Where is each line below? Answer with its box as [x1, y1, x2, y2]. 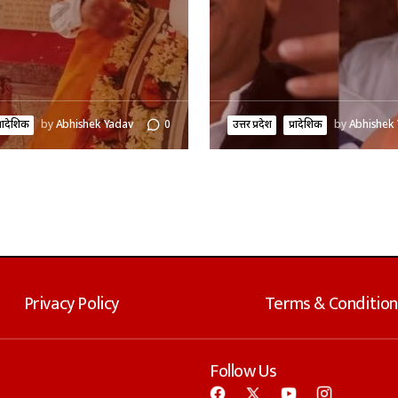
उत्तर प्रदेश [233, 117, 272, 132]
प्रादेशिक [289, 117, 322, 132]
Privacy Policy [23, 289, 120, 319]
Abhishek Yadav [55, 117, 133, 132]
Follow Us [210, 356, 277, 386]
